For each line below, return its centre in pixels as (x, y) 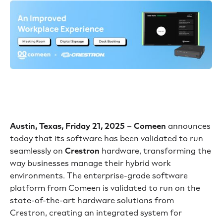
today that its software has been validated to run (107, 138)
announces (189, 126)
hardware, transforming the (155, 151)
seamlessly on (37, 151)
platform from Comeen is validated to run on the (105, 188)
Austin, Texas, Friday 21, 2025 (67, 126)
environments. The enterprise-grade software (99, 175)
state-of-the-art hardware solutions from (92, 200)
